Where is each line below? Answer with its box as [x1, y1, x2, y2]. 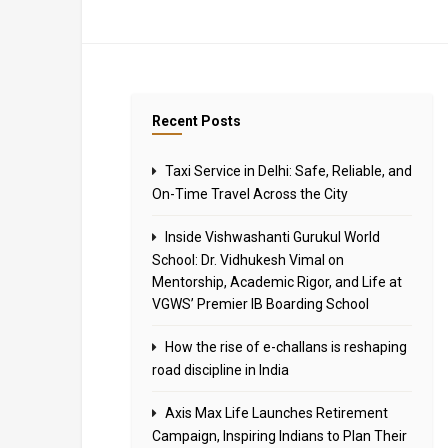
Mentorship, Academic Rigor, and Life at [152, 274, 402, 290]
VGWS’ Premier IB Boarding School [152, 296, 369, 312]
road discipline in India [152, 362, 289, 378]
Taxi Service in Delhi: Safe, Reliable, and [165, 163, 412, 179]
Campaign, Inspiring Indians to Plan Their [152, 428, 407, 444]
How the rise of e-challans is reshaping [165, 339, 407, 355]
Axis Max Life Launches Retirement [165, 405, 388, 421]
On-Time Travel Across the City [152, 186, 348, 202]
